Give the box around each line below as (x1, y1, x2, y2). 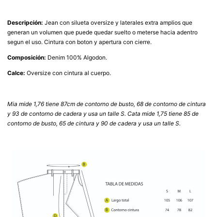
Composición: (7, 54, 47, 61)
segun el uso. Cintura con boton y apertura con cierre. (7, 38, 152, 46)
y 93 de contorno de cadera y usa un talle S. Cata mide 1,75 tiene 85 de (7, 110, 199, 117)
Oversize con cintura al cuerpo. (27, 69, 111, 77)
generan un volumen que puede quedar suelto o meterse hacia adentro (7, 29, 198, 36)
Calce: (7, 69, 27, 77)
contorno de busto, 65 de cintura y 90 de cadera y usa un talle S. (7, 120, 181, 127)
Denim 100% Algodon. (47, 54, 108, 61)
